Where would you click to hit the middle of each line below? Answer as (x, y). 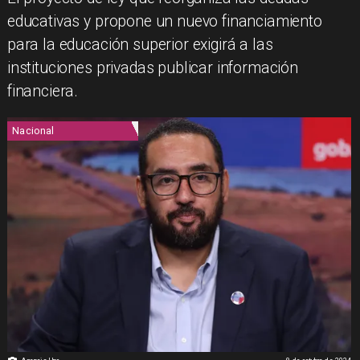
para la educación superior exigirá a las (140, 45)
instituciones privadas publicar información (153, 68)
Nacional (33, 131)
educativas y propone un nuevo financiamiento (164, 22)
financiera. (43, 92)
